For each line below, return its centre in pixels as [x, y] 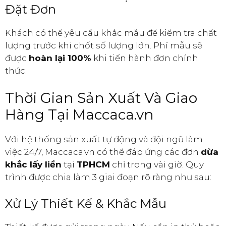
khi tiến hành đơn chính [145, 58]
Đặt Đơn [31, 9]
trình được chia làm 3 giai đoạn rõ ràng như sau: [108, 177]
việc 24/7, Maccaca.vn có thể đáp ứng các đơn [103, 152]
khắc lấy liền [33, 165]
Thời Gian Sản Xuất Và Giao [101, 98]
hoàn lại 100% [60, 58]
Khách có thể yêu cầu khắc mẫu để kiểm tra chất [111, 33]
